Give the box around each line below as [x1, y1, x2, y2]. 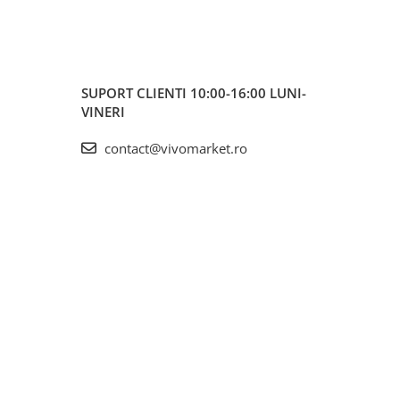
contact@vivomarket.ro [101, 139, 247, 158]
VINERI [81, 103, 125, 121]
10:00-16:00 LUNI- [190, 84, 306, 103]
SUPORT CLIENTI [81, 84, 190, 103]
